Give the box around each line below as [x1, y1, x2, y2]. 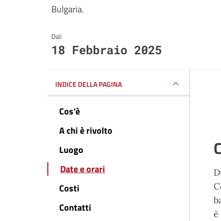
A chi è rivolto [59, 124, 112, 137]
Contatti [59, 201, 91, 214]
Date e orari [60, 162, 105, 176]
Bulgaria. [51, 2, 84, 16]
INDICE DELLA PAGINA [55, 78, 122, 89]
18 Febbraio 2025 [51, 42, 162, 58]
